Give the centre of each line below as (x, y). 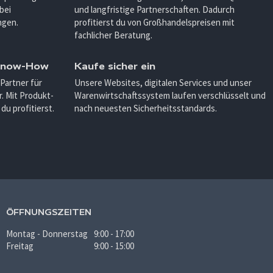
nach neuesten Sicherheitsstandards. (146, 108)
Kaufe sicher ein (115, 66)
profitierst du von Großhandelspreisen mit (154, 23)
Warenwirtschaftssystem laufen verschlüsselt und (170, 96)
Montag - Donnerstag (47, 234)
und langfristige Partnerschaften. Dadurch (154, 10)
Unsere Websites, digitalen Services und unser (163, 83)
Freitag (20, 246)
